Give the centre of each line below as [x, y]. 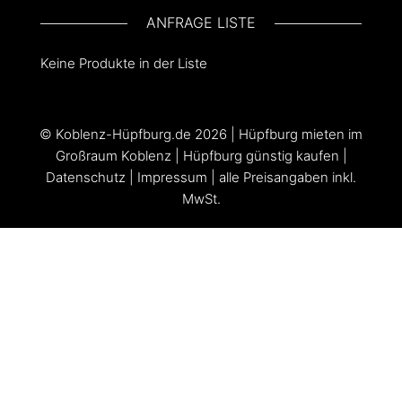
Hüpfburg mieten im [301, 135]
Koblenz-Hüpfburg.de [123, 135]
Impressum [172, 178]
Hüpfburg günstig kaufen [261, 156]
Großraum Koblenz [113, 156]
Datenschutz [86, 178]
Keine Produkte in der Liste [124, 64]
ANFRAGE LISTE [201, 23]
